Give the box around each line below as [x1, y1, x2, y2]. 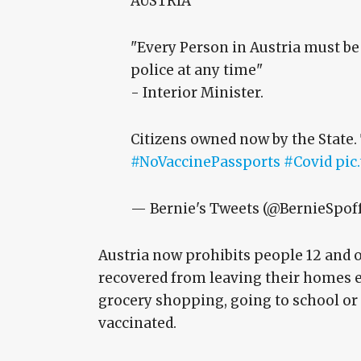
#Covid [284, 153, 332, 172]
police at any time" [131, 61, 263, 80]
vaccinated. [98, 314, 176, 333]
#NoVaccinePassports [131, 153, 280, 172]
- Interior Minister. [131, 84, 263, 102]
